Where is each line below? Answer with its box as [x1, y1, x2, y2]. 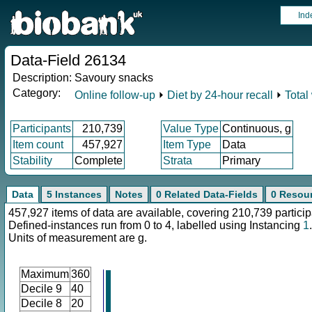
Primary [222, 155, 260, 166]
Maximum [21, 268, 69, 280]
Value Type [163, 123, 219, 134]
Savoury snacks [75, 72, 153, 84]
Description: [13, 72, 72, 84]
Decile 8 [21, 297, 62, 309]
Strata [163, 155, 192, 166]
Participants [13, 123, 71, 134]
